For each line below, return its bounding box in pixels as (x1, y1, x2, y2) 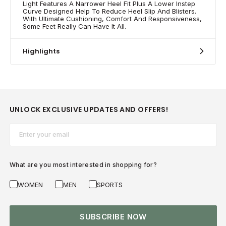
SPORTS (97, 180, 123, 189)
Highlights (23, 46, 60, 56)
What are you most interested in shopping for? (10, 160, 157, 168)
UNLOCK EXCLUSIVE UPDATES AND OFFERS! (10, 104, 168, 115)
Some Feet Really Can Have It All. (23, 22, 126, 30)
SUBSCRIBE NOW (80, 211, 147, 221)
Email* (9, 124, 33, 134)
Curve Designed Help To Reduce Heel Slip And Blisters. (23, 7, 196, 15)
